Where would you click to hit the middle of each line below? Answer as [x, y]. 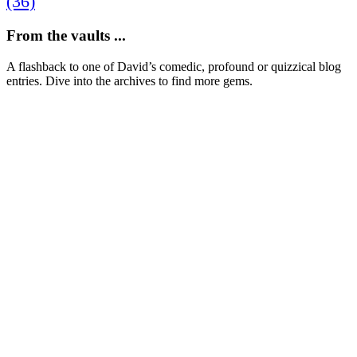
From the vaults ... [66, 36]
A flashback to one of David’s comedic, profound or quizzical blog [174, 66]
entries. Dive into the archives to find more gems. [131, 80]
